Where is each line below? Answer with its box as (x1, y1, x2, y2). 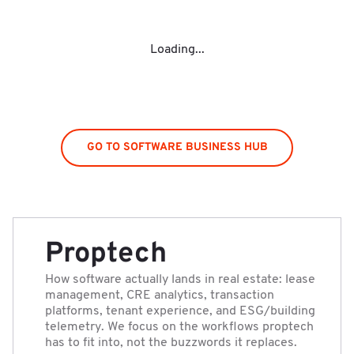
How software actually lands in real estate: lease (45, 273, 315, 287)
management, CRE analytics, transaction (45, 289, 274, 303)
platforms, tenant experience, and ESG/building (45, 305, 315, 318)
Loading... (149, 43, 205, 57)
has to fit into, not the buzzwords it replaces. (45, 337, 297, 350)
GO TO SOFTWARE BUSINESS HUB (86, 141, 268, 155)
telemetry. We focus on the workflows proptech (45, 321, 314, 334)
